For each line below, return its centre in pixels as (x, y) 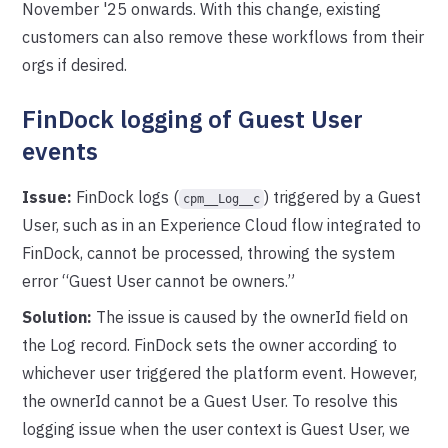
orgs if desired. (75, 65)
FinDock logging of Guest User (193, 119)
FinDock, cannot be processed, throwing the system (209, 253)
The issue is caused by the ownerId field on (250, 317)
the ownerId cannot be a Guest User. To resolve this (210, 401)
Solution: (57, 317)
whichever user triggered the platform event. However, (220, 373)
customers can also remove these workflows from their (223, 37)
